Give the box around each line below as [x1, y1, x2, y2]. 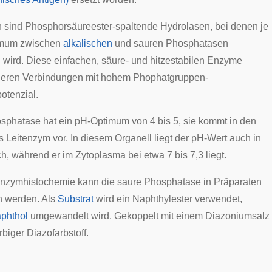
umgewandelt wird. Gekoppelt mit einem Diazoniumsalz [28, 211, 270, 221]
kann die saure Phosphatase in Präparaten [75, 177, 262, 187]
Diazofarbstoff [27, 228, 86, 238]
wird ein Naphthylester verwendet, [93, 194, 242, 204]
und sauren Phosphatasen [112, 38, 228, 49]
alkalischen [63, 38, 112, 49]
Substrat [58, 194, 93, 204]
